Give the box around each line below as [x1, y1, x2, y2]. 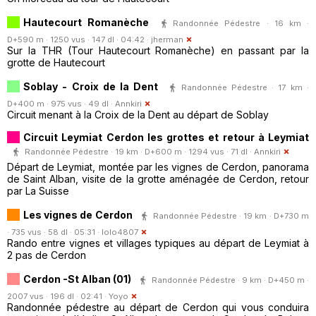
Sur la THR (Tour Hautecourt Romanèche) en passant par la [7, 44, 309, 56]
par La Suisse [7, 184, 69, 197]
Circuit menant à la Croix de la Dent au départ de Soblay [7, 108, 269, 121]
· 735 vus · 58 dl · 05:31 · [7, 226, 102, 237]
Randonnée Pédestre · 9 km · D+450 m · [152, 274, 309, 285]
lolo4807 [102, 226, 138, 237]
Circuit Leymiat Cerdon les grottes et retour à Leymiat [23, 130, 309, 143]
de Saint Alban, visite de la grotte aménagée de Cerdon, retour [7, 172, 309, 185]
